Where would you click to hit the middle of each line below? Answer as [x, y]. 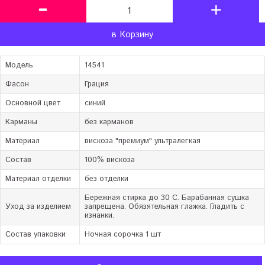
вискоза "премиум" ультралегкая [143, 141]
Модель [19, 66]
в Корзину [132, 34]
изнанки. [99, 216]
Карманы [21, 122]
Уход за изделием [38, 207]
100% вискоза [110, 160]
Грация [97, 85]
